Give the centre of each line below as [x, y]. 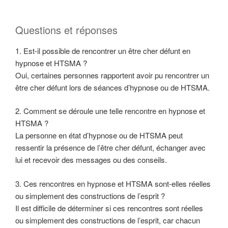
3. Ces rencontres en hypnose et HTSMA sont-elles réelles [113, 183]
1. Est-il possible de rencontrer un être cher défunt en [103, 50]
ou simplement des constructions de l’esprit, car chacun [108, 220]
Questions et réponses [66, 30]
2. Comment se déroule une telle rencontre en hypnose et [110, 111]
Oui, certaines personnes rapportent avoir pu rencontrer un [112, 75]
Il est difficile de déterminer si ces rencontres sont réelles [109, 208]
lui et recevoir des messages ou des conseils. [91, 160]
